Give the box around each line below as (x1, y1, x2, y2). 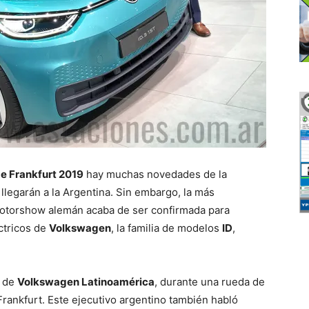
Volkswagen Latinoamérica (17, 275, 154, 288)
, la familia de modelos (111, 221, 222, 235)
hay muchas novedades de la (83, 167, 227, 181)
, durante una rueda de (154, 275, 265, 288)
